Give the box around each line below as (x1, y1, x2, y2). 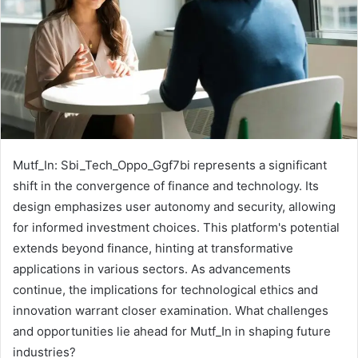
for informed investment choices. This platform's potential (13, 220, 340, 236)
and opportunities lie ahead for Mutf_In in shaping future (13, 324, 331, 340)
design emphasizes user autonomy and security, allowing (13, 199, 336, 215)
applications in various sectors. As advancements (13, 261, 291, 277)
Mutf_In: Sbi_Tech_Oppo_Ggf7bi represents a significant (13, 157, 327, 173)
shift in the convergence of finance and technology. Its (13, 178, 319, 194)
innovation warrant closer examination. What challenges (13, 303, 328, 319)
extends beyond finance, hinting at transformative (13, 241, 293, 257)
